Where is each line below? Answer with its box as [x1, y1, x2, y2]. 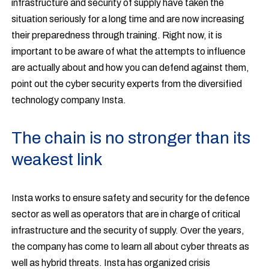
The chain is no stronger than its [11, 128, 251, 147]
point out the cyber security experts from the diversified [11, 79, 243, 89]
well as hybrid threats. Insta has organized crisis [11, 258, 211, 268]
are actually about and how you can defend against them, [11, 62, 250, 73]
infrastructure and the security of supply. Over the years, [11, 225, 245, 235]
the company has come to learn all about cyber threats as [11, 241, 250, 252]
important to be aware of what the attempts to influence [11, 46, 246, 56]
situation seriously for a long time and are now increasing [11, 14, 245, 24]
